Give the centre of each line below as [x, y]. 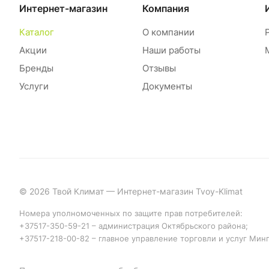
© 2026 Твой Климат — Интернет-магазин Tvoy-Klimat [131, 192]
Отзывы [159, 68]
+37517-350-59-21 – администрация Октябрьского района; [134, 226]
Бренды [36, 68]
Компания [165, 9]
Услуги [34, 86]
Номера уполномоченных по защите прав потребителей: [131, 214]
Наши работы [171, 50]
